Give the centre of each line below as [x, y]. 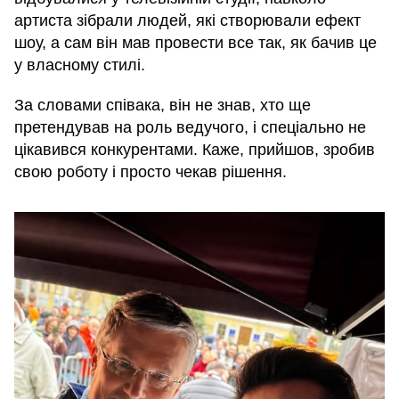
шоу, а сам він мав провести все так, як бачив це [195, 42]
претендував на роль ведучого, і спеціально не [190, 127]
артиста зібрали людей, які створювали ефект [187, 20]
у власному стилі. [80, 65]
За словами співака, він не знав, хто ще [163, 105]
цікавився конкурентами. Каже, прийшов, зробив [195, 149]
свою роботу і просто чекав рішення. [151, 171]
